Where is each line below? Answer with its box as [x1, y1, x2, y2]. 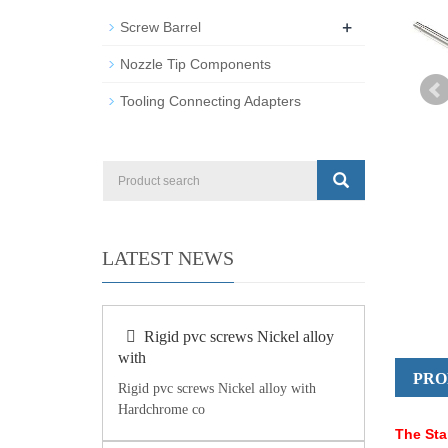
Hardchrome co [118, 402, 205, 417]
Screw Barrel [120, 19, 201, 35]
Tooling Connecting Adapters [120, 93, 301, 109]
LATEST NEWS [102, 247, 234, 269]
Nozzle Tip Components [120, 56, 271, 72]
